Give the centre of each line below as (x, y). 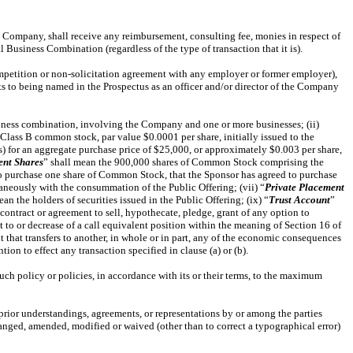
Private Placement (305, 187)
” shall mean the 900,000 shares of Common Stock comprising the (184, 162)
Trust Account (299, 200)
